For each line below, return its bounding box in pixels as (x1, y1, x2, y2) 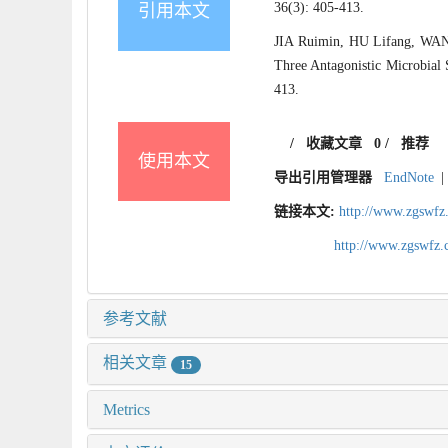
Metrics (103, 400, 150, 418)
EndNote (383, 170, 434, 186)
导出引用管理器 (274, 170, 373, 186)
